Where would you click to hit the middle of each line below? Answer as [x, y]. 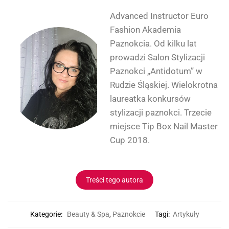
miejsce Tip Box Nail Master [164, 127]
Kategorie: [47, 214]
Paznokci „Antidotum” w [156, 71]
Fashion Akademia [145, 30]
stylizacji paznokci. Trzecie [161, 113]
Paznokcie [129, 214]
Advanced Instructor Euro [159, 16]
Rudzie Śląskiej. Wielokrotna [164, 85]
